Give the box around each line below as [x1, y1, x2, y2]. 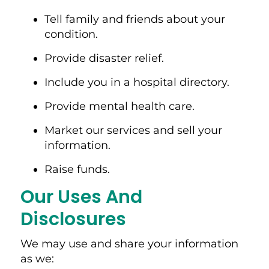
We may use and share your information [20, 237, 238, 250]
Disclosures [20, 206, 130, 232]
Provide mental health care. [44, 99, 198, 113]
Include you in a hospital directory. [44, 75, 232, 89]
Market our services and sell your [44, 123, 222, 137]
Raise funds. [44, 162, 113, 176]
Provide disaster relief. [44, 51, 167, 65]
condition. [44, 27, 101, 41]
